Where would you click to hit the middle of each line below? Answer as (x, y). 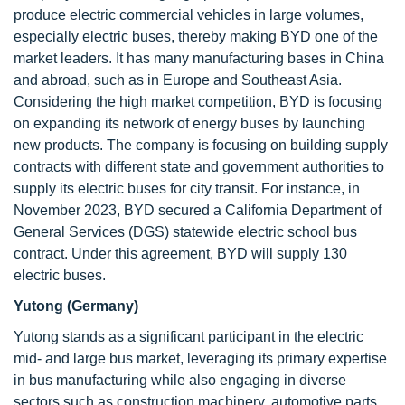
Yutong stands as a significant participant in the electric (188, 337)
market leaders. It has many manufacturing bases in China (199, 58)
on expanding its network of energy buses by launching (189, 123)
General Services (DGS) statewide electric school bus (185, 232)
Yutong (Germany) (76, 306)
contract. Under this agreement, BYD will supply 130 (180, 254)
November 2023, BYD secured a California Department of (198, 210)
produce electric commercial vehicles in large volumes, (188, 15)
